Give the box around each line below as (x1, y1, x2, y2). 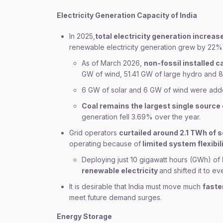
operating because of (69, 139, 141, 148)
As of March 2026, (82, 59, 144, 67)
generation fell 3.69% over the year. (82, 112, 201, 121)
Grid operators (69, 128, 119, 137)
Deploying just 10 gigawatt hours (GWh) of (82, 155, 222, 164)
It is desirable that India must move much (69, 182, 203, 191)
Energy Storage (57, 212, 112, 221)
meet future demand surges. (69, 193, 162, 202)
